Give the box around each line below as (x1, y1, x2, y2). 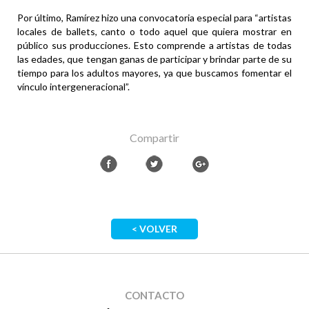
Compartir (130, 131, 179, 145)
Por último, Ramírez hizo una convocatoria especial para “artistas (17, 12, 292, 24)
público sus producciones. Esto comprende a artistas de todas (17, 39, 292, 52)
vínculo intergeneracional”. (17, 81, 130, 93)
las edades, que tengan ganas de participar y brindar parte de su (17, 53, 292, 66)
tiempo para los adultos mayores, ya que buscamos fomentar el (17, 67, 292, 79)
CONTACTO (125, 289, 184, 302)
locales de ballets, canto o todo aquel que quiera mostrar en (17, 26, 292, 38)
